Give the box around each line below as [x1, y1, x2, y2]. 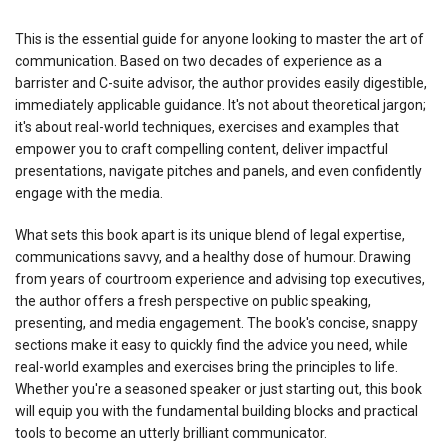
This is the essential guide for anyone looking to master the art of [15, 30, 424, 47]
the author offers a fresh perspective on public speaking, [15, 292, 371, 309]
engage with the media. [15, 184, 163, 201]
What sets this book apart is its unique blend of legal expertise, [15, 226, 405, 243]
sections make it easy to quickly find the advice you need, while [15, 336, 408, 353]
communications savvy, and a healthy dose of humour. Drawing [15, 248, 411, 265]
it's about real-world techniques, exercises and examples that [15, 118, 399, 135]
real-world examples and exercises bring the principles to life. [15, 358, 398, 375]
